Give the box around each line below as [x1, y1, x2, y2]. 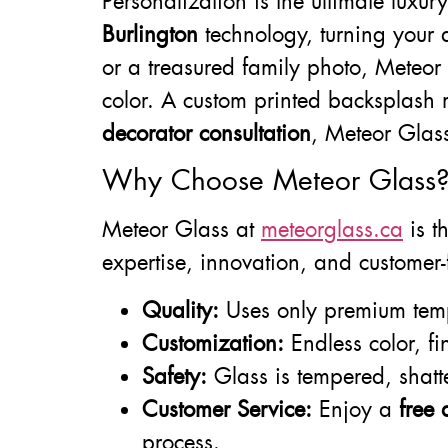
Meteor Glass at [102, 215, 261, 245]
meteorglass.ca [261, 215, 403, 245]
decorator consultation [102, 118, 311, 148]
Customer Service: [142, 394, 312, 424]
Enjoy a [312, 394, 399, 424]
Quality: [142, 295, 219, 325]
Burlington [102, 19, 198, 49]
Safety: [142, 361, 207, 391]
